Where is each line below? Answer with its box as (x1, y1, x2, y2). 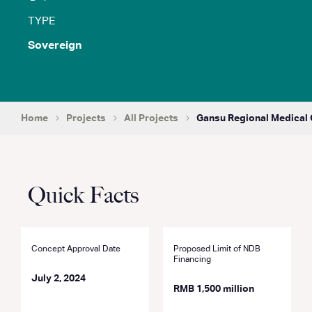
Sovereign (28, 40, 81, 52)
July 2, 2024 (31, 274, 86, 283)
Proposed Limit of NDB (173, 245, 260, 253)
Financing (173, 256, 211, 264)
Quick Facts (28, 182, 139, 208)
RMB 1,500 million (173, 284, 254, 294)
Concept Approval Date (31, 245, 120, 253)
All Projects (124, 114, 178, 123)
